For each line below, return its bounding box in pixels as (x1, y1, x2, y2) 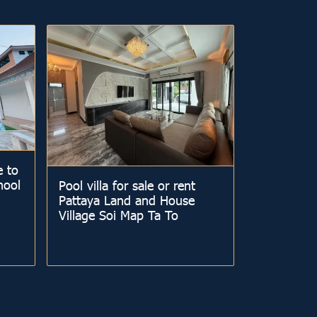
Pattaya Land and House (58, 191, 195, 208)
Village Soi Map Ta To (58, 206, 178, 223)
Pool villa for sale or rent (58, 176, 195, 193)
